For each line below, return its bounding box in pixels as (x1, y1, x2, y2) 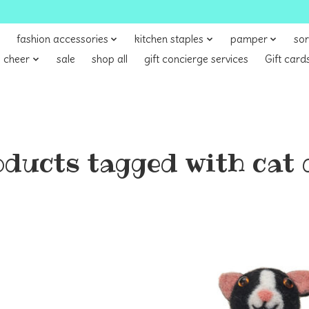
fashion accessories (16, 32, 108, 46)
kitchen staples (134, 32, 204, 46)
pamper (230, 32, 268, 46)
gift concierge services (143, 52, 248, 66)
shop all (91, 52, 128, 66)
